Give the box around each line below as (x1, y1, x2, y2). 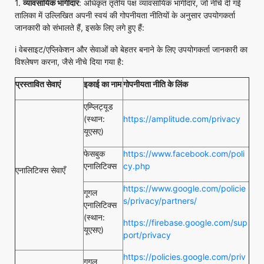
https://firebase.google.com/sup (123, 217, 247, 227)
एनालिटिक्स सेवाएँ (15, 165, 65, 175)
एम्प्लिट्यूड (84, 101, 113, 111)
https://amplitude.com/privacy (123, 114, 240, 124)
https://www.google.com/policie (123, 183, 246, 193)
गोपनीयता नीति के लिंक (123, 79, 188, 89)
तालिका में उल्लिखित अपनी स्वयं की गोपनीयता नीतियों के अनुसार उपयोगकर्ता (15, 10, 235, 20)
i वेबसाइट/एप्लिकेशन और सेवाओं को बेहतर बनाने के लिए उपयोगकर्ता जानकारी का (15, 44, 247, 54)
